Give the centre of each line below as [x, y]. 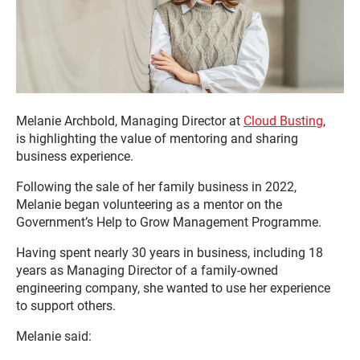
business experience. [75, 157]
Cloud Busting [283, 121]
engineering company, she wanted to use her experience [173, 288]
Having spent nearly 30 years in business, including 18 [170, 253]
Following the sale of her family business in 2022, [156, 187]
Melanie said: [54, 337]
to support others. [66, 306]
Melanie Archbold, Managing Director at [130, 121]
